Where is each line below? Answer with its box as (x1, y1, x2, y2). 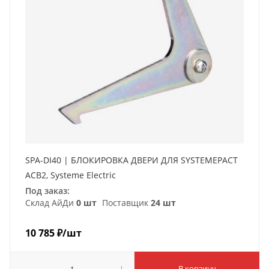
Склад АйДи (25, 196, 76, 208)
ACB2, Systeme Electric (25, 169, 116, 181)
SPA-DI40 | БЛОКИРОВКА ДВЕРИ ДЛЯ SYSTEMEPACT (25, 154, 238, 166)
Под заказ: (25, 184, 70, 196)
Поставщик (100, 196, 151, 208)
